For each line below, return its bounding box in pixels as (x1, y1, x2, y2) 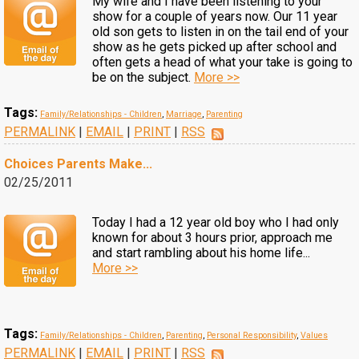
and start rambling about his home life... (92, 245, 310, 260)
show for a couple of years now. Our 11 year (92, 9, 337, 24)
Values (301, 330, 328, 341)
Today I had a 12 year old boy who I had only (92, 215, 339, 230)
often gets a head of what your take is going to (92, 54, 353, 70)
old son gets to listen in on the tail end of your (92, 24, 349, 39)
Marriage (166, 109, 202, 119)
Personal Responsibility (207, 330, 296, 341)
